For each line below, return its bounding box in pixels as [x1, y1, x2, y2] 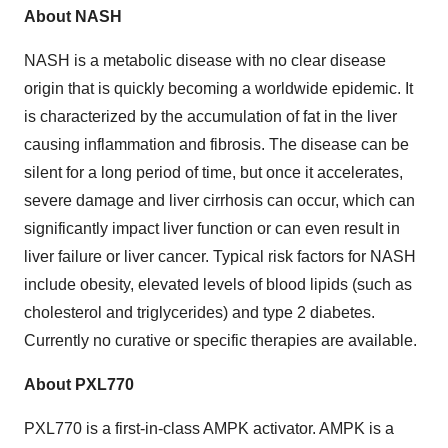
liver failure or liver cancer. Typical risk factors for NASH [24, 248, 416, 266]
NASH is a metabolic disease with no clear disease [24, 52, 386, 70]
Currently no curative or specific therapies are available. [24, 332, 417, 350]
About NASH [24, 8, 122, 26]
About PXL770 [24, 376, 134, 394]
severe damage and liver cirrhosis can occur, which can [24, 192, 415, 210]
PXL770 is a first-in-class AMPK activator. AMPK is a [24, 420, 394, 438]
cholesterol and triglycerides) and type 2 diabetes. [24, 304, 375, 322]
